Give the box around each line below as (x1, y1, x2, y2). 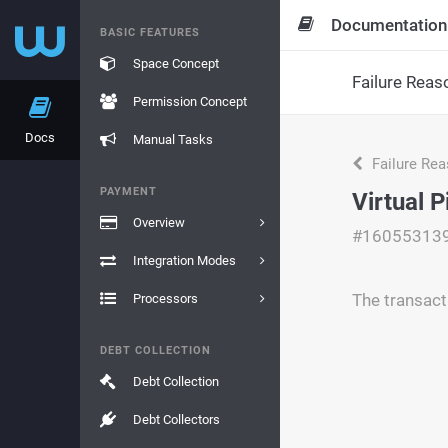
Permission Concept (132, 94, 247, 109)
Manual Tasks (132, 132, 213, 147)
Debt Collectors (132, 412, 220, 427)
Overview (132, 215, 185, 230)
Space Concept (132, 56, 219, 71)
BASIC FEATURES (100, 26, 200, 39)
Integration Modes (132, 253, 236, 268)
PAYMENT (100, 185, 157, 198)
